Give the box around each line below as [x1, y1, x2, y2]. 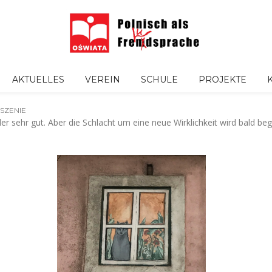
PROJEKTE [199, 74, 246, 85]
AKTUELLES [12, 74, 64, 85]
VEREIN [85, 74, 120, 85]
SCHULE [141, 74, 178, 85]
